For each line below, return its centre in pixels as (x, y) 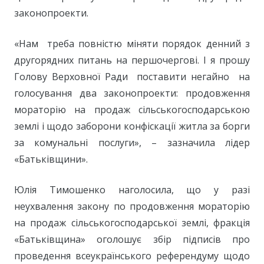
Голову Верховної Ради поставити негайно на (132, 77)
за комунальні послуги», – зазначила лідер (132, 143)
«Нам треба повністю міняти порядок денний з (132, 44)
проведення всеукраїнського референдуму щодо (132, 256)
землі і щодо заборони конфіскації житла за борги (132, 126)
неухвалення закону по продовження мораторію (132, 207)
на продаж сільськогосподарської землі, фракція (132, 223)
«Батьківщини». (51, 159)
